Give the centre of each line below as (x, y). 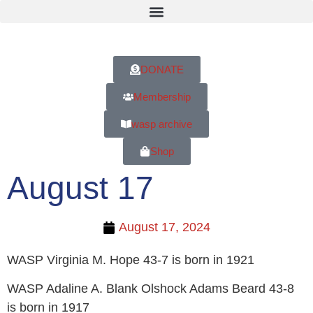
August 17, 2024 (165, 227)
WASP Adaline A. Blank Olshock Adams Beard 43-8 (151, 289)
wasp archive (162, 124)
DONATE (162, 70)
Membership (162, 97)
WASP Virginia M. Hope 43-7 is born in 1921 (131, 260)
